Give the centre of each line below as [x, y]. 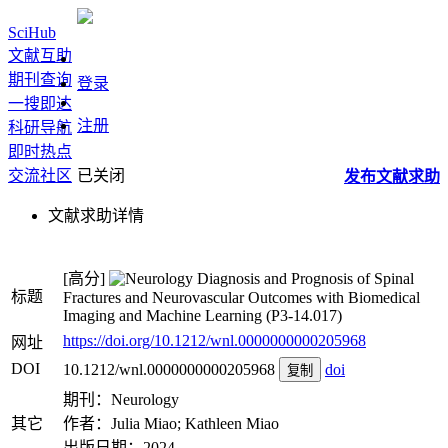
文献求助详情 [96, 215]
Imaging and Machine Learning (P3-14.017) [202, 315]
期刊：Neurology [121, 399]
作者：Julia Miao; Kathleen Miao [171, 423]
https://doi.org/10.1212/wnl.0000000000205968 [214, 340]
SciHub [32, 32]
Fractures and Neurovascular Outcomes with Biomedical [241, 297]
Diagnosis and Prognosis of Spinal [303, 278]
